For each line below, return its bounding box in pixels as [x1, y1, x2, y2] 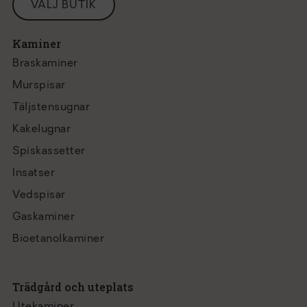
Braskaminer [12, 58, 78, 69]
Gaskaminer [12, 212, 75, 223]
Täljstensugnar [12, 102, 90, 113]
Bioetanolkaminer [12, 234, 104, 245]
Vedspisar [12, 190, 66, 201]
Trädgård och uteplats [12, 280, 134, 294]
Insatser [12, 168, 55, 179]
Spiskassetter [12, 146, 86, 157]
